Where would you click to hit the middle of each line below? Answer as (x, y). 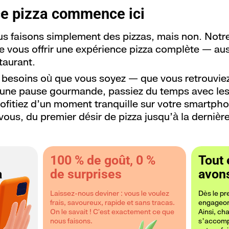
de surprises (86, 174)
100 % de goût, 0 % (102, 160)
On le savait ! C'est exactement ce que (112, 211)
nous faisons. (71, 221)
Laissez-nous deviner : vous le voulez (109, 193)
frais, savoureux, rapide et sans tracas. (112, 202)
